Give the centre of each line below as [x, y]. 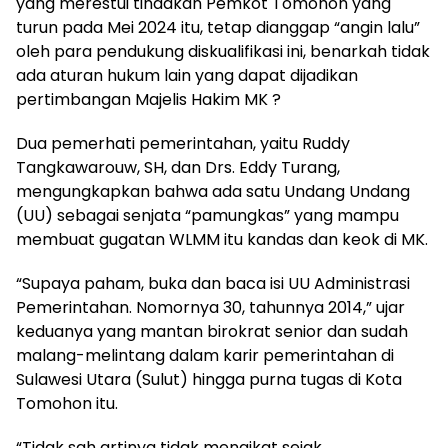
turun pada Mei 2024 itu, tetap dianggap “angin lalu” [218, 27]
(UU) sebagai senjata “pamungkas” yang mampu [207, 215]
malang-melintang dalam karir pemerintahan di [205, 355]
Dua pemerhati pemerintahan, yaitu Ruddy [183, 143]
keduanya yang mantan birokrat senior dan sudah [212, 331]
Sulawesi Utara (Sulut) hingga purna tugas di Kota [209, 379]
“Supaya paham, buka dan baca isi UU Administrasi [213, 283]
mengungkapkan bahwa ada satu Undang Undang [213, 191]
